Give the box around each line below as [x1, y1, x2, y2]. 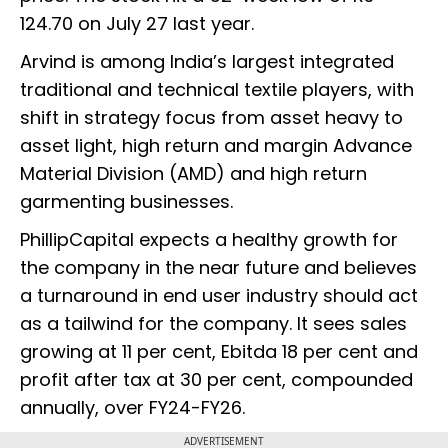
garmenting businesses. [20, 189, 238, 215]
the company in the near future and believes [20, 255, 417, 281]
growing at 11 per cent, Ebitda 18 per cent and [20, 339, 418, 365]
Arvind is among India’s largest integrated [20, 49, 394, 75]
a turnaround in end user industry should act [20, 283, 418, 309]
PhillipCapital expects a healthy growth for [20, 227, 398, 253]
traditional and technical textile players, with [20, 77, 414, 103]
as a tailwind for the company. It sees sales [20, 311, 407, 337]
